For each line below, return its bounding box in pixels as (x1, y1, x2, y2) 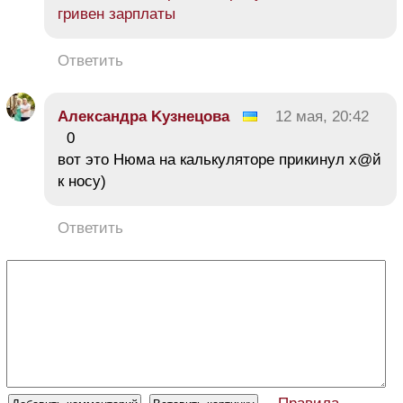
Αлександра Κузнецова (58, 107, 229, 125)
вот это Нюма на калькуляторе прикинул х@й (58, 150, 381, 168)
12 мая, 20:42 (275, 107, 369, 125)
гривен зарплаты (58, 4, 175, 22)
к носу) (58, 172, 106, 190)
